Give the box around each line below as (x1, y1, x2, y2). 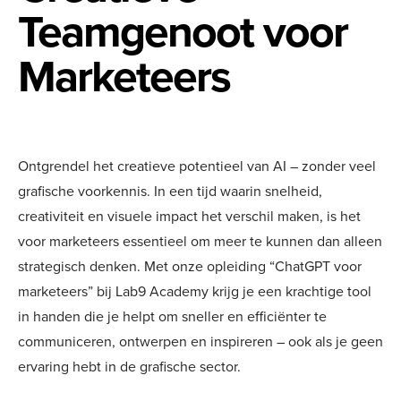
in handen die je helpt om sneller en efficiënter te (18, 306, 327, 327)
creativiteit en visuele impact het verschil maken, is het (18, 206, 361, 226)
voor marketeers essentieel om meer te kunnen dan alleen (18, 231, 382, 252)
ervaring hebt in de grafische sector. (18, 356, 241, 377)
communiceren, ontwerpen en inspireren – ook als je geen (18, 331, 383, 352)
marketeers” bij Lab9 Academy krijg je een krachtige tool (18, 281, 371, 302)
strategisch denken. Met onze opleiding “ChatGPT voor (18, 256, 362, 277)
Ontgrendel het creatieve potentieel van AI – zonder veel (18, 156, 376, 176)
